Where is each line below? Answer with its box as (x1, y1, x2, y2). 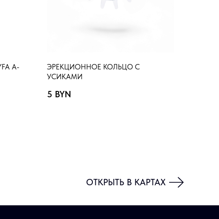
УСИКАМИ (47, 72, 83, 81)
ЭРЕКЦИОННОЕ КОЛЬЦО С (47, 63, 140, 71)
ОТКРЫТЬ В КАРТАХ (86, 176, 166, 187)
